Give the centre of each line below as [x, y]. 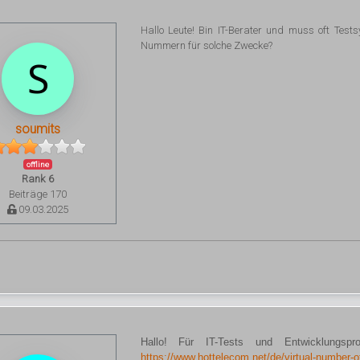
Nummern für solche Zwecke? [206, 45]
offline [38, 164]
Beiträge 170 [38, 194]
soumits [38, 129]
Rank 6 [38, 179]
